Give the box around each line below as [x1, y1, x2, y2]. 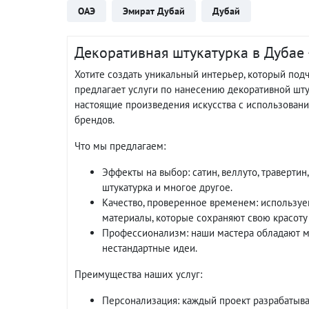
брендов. [74, 113, 114, 126]
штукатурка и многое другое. [102, 181, 232, 194]
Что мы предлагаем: [74, 139, 166, 152]
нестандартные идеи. [102, 241, 197, 255]
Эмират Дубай [123, 5, 185, 17]
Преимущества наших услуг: [74, 268, 202, 281]
